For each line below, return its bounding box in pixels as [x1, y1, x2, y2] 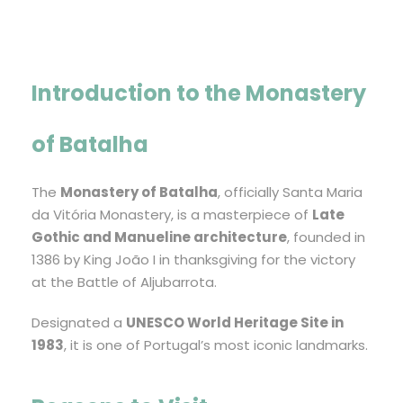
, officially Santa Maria [218, 183, 363, 202]
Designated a [31, 313, 126, 333]
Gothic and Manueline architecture [31, 228, 287, 247]
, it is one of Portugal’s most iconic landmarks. [64, 336, 368, 355]
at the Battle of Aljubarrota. [31, 273, 217, 292]
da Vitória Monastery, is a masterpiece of [31, 205, 312, 225]
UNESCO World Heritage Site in [126, 313, 344, 333]
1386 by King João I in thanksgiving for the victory [31, 250, 355, 270]
